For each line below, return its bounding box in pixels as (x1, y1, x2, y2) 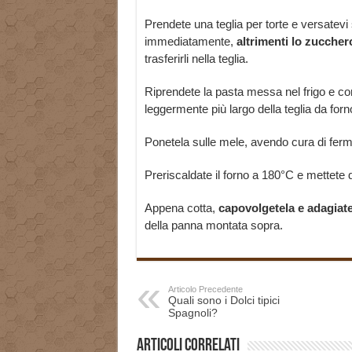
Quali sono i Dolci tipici (167, 294, 280, 307)
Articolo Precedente (167, 284, 243, 295)
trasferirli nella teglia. (144, 52, 248, 66)
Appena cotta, (144, 201, 218, 215)
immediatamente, (144, 35, 236, 49)
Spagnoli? (167, 306, 218, 320)
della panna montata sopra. (144, 218, 283, 233)
